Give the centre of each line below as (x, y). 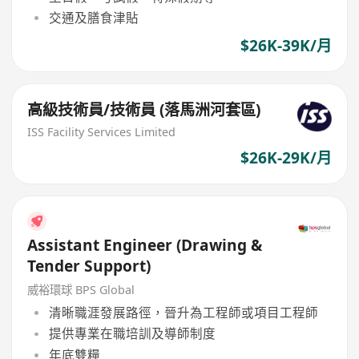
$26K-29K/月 (286, 158)
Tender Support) (89, 266)
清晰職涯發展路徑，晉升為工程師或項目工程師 (183, 313)
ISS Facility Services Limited (102, 131)
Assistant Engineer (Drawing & (145, 245)
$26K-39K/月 (286, 46)
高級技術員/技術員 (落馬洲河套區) (144, 109)
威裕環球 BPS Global (81, 289)
